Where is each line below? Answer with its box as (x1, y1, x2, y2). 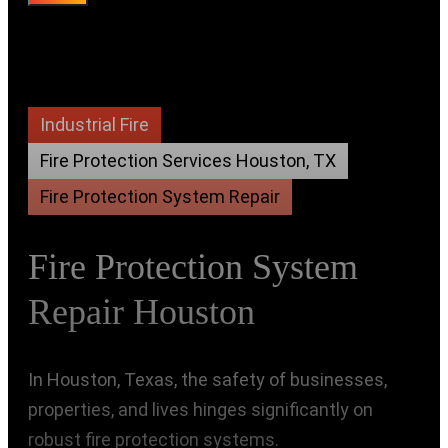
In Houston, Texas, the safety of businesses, (28, 368, 387, 390)
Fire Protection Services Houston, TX (40, 150, 336, 171)
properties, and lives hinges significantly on (28, 398, 373, 420)
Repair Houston (28, 291, 255, 332)
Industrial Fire (40, 114, 149, 135)
